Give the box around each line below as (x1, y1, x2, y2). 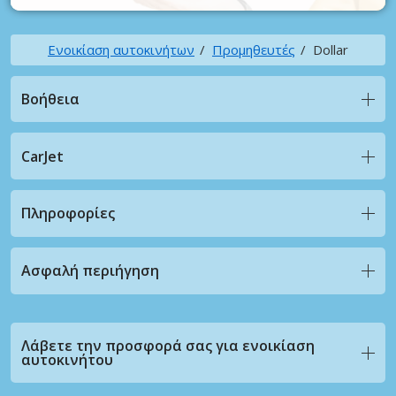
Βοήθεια (21, 88, 80, 109)
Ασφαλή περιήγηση (21, 261, 159, 281)
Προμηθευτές (212, 40, 295, 58)
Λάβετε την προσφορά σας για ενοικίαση (21, 336, 315, 356)
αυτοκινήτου (21, 350, 113, 370)
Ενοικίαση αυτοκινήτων (48, 40, 194, 58)
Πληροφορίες (21, 203, 115, 224)
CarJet (21, 146, 64, 166)
